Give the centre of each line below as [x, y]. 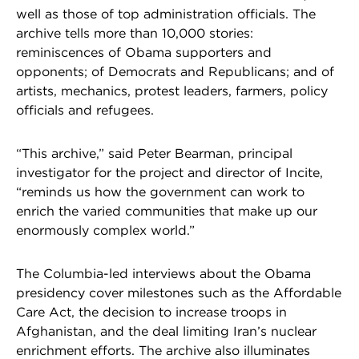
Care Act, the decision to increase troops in [151, 312]
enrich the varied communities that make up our [167, 211]
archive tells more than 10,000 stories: [135, 33]
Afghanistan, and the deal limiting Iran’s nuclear [166, 331]
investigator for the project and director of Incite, [169, 172]
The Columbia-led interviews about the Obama [163, 273]
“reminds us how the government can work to [160, 192]
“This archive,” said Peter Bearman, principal [154, 153]
